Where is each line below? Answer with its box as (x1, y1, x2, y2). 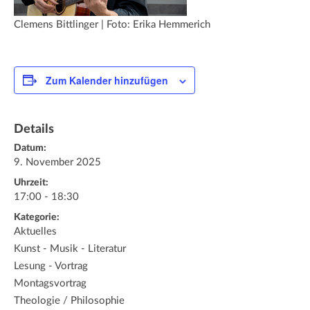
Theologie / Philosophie (14, 295, 125, 306)
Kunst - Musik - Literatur (14, 243, 126, 254)
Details (14, 122, 54, 136)
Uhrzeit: (14, 177, 48, 188)
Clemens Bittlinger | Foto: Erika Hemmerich (14, 19, 210, 30)
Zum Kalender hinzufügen (46, 73, 168, 87)
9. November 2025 (14, 156, 101, 167)
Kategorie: (14, 212, 60, 222)
